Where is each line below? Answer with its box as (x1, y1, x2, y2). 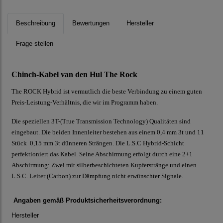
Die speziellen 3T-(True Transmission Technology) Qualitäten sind (11, 117, 191, 125)
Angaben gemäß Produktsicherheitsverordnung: (11, 197, 162, 205)
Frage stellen (16, 40, 53, 48)
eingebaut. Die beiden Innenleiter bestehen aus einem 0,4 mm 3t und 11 (11, 128, 204, 136)
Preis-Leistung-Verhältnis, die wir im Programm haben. (11, 99, 158, 107)
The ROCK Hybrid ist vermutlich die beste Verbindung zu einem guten (11, 88, 202, 96)
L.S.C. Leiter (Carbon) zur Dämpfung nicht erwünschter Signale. (11, 172, 183, 180)
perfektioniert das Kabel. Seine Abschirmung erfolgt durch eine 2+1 (11, 150, 193, 158)
